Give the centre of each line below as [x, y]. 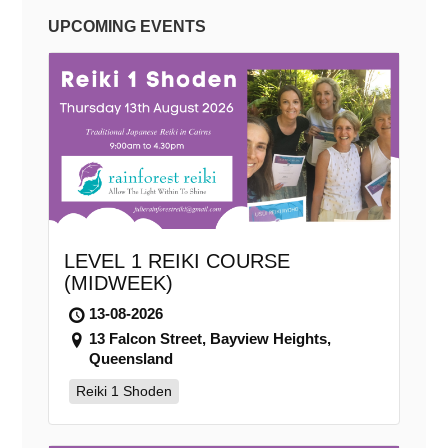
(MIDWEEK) [118, 282]
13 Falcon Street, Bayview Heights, [209, 338]
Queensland [130, 358]
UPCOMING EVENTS [126, 27]
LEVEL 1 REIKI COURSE [176, 260]
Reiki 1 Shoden [123, 390]
